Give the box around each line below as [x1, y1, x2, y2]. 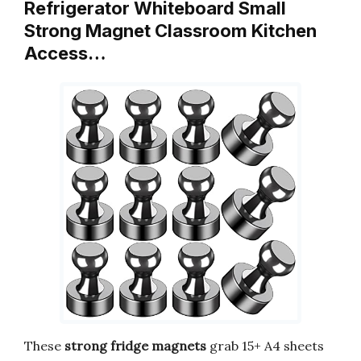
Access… [24, 43, 106, 64]
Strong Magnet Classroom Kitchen [24, 20, 317, 41]
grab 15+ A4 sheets [206, 337, 324, 354]
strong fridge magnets [64, 337, 206, 354]
